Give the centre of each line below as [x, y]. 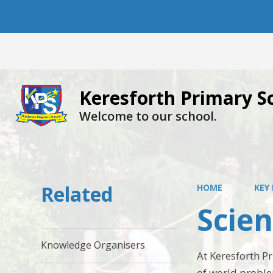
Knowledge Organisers [93, 245]
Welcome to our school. [148, 116]
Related [77, 194]
